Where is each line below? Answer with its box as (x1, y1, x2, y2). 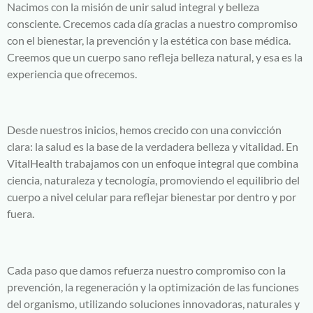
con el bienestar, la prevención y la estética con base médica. (7, 33, 291, 47)
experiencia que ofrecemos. (7, 66, 137, 80)
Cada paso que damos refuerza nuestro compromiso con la (7, 263, 286, 277)
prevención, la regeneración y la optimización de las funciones (7, 279, 299, 293)
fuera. (7, 207, 34, 221)
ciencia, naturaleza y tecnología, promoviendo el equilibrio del (7, 173, 300, 187)
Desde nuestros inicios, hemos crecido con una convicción (7, 123, 282, 137)
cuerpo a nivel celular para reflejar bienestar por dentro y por (7, 190, 296, 204)
